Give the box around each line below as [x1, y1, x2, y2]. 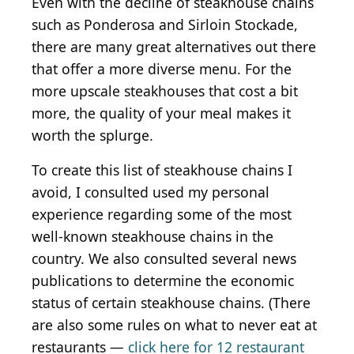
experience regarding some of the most [32, 205, 292, 224]
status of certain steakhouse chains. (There [32, 293, 311, 313]
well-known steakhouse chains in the [32, 227, 273, 247]
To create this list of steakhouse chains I [32, 160, 292, 180]
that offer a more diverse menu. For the [32, 59, 292, 79]
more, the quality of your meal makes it [32, 104, 291, 123]
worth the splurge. [32, 126, 153, 145]
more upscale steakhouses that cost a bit [32, 81, 298, 101]
